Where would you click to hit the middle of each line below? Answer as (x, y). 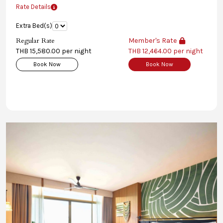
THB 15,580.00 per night (54, 51)
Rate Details (33, 7)
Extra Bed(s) (34, 26)
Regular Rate (35, 41)
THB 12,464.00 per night (166, 51)
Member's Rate (153, 41)
